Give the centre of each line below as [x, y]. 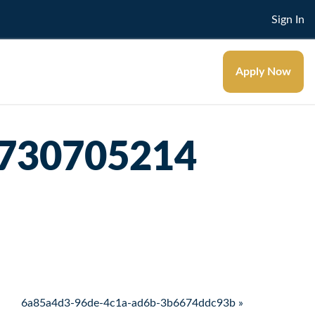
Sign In [288, 19]
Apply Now [263, 71]
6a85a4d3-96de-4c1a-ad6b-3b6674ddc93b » [132, 303]
